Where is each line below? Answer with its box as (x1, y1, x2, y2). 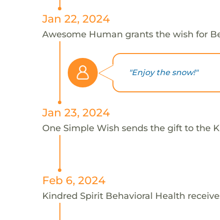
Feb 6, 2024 (42, 173, 106, 187)
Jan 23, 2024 (42, 106, 110, 119)
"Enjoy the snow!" (128, 68, 198, 78)
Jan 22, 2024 (42, 12, 110, 25)
